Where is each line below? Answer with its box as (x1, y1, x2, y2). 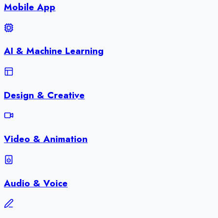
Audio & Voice (4, 176, 68, 190)
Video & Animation (4, 132, 88, 146)
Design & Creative (4, 88, 85, 102)
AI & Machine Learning (4, 44, 104, 58)
